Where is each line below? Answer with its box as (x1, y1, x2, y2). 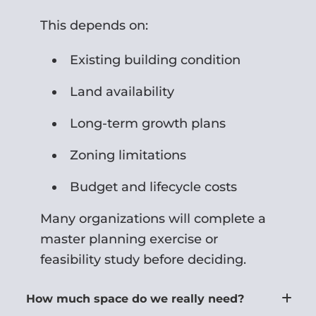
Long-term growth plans (70, 115, 226, 131)
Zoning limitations (70, 147, 187, 163)
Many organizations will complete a (40, 210, 267, 226)
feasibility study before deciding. (40, 251, 247, 267)
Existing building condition (70, 51, 241, 68)
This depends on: (40, 17, 149, 33)
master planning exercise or (40, 231, 219, 247)
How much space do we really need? (26, 291, 245, 305)
